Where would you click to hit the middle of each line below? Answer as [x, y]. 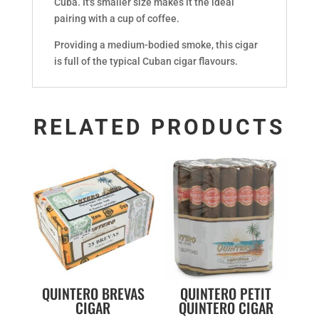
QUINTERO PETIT [226, 294]
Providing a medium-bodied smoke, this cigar [156, 45]
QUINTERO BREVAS [93, 294]
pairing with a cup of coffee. [116, 19]
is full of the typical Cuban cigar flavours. [146, 62]
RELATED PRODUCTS [159, 127]
